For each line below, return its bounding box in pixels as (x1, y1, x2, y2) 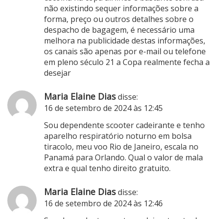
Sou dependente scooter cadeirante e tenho (44, 119, 205, 131)
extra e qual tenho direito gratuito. (44, 162, 171, 174)
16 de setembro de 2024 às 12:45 (44, 102, 163, 113)
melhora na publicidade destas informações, (44, 35, 205, 46)
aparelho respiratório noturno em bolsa (44, 130, 192, 141)
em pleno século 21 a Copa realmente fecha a (44, 56, 210, 67)
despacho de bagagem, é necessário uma (44, 24, 195, 35)
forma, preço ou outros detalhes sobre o (44, 13, 194, 24)
